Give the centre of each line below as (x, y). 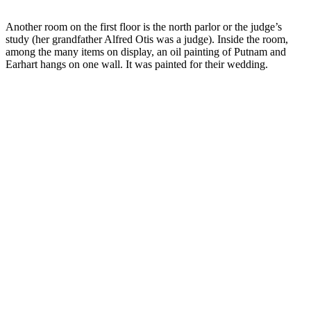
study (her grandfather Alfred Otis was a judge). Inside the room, (147, 39)
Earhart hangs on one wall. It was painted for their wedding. (137, 64)
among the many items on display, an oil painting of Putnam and (146, 51)
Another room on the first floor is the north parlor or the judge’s (144, 26)
